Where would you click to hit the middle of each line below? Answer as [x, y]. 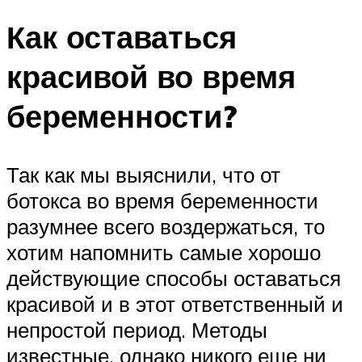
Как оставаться [122, 37]
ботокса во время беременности [162, 201]
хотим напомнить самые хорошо [164, 253]
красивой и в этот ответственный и [175, 304]
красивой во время [151, 77]
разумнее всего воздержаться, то [166, 227]
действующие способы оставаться [174, 278]
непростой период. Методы [137, 330]
